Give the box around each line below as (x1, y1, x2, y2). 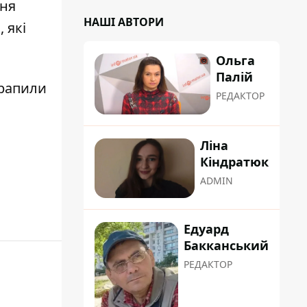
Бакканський (184, 237, 269, 254)
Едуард (184, 221, 229, 238)
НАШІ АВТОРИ (84, 14, 164, 29)
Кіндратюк (200, 153, 269, 171)
